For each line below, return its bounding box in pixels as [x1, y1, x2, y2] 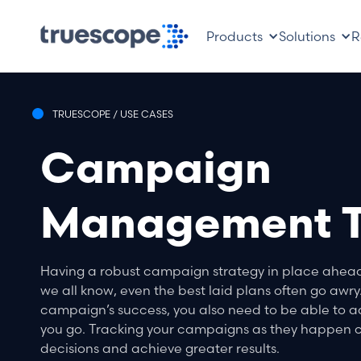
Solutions [278, 28, 335, 44]
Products [205, 28, 263, 44]
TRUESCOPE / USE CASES [52, 108, 174, 120]
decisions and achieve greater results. [40, 340, 280, 356]
